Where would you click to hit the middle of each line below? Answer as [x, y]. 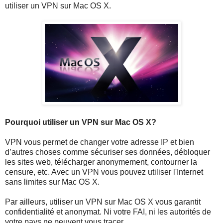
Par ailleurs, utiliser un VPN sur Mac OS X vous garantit [103, 202]
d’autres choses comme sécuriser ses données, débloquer [108, 152]
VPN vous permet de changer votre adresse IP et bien [100, 142]
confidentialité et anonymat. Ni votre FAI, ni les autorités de [108, 212]
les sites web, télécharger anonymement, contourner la [101, 162]
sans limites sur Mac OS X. [52, 182]
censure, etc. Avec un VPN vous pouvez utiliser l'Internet [104, 172]
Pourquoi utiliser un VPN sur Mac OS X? [81, 122]
